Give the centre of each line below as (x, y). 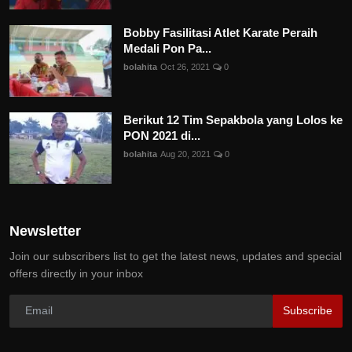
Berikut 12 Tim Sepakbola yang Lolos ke (233, 119)
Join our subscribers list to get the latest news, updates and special (176, 256)
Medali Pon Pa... (167, 48)
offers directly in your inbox (76, 273)
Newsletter (45, 231)
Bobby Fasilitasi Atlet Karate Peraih (220, 32)
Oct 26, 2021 (185, 66)
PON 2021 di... (162, 135)
